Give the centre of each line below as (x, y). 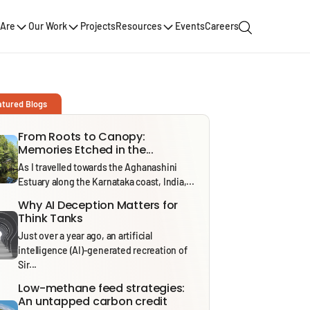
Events (190, 26)
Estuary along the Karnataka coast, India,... (106, 181)
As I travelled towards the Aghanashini (98, 167)
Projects (98, 26)
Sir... (28, 264)
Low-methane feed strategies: (102, 288)
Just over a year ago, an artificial (85, 235)
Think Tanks (51, 218)
